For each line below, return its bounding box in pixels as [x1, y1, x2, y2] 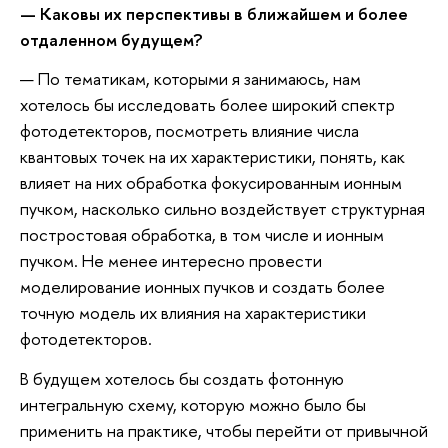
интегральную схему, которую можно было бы [20, 392, 366, 416]
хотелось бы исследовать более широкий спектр [20, 93, 395, 117]
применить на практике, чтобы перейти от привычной [20, 418, 428, 442]
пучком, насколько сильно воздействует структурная [20, 197, 425, 221]
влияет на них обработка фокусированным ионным [20, 171, 402, 195]
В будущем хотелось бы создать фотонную [20, 366, 344, 390]
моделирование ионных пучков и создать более [20, 275, 385, 299]
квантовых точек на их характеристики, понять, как [20, 145, 405, 169]
